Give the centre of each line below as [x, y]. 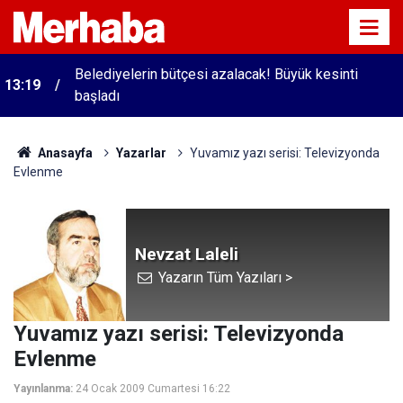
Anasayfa [63, 153]
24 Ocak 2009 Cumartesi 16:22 [153, 389]
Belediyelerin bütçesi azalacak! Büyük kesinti [216, 74]
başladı [97, 96]
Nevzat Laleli [187, 254]
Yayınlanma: [43, 389]
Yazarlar [141, 153]
